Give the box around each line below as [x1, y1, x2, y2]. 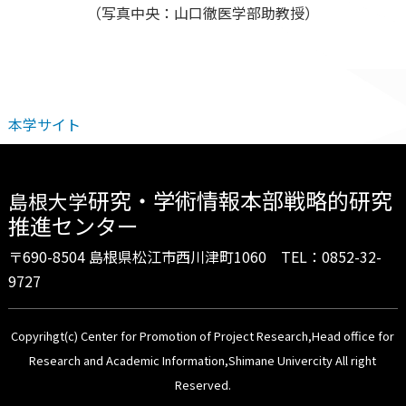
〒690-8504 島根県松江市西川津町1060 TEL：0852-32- [7, 245, 382, 267]
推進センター [7, 209, 139, 242]
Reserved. [174, 375, 231, 393]
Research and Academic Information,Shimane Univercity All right [29, 351, 377, 369]
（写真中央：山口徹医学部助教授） [87, 2, 319, 24]
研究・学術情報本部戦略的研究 [87, 184, 392, 217]
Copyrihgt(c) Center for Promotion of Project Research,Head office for [11, 326, 395, 344]
